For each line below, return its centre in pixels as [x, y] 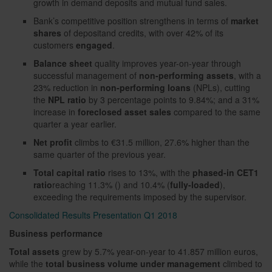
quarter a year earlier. [75, 124]
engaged [94, 45]
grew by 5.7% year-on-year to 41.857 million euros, [159, 251]
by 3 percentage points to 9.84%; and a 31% [173, 100]
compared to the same [216, 112]
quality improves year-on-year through [167, 63]
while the [27, 263]
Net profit [53, 142]
